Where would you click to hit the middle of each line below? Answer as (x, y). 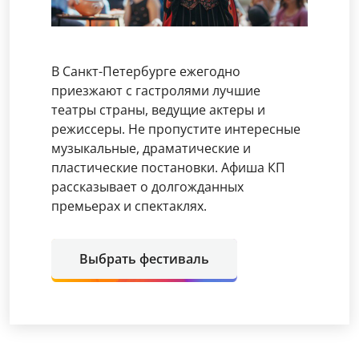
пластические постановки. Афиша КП (168, 167)
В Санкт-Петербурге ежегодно (146, 71)
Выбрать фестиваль (144, 259)
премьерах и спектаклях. (129, 206)
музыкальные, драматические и (151, 148)
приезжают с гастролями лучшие (156, 91)
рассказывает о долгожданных (147, 187)
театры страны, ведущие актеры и (158, 110)
